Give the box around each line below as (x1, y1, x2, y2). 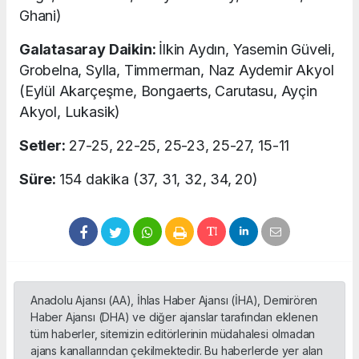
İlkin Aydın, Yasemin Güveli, (159, 41, 335, 58)
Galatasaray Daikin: (19, 41, 159, 58)
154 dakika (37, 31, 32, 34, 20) (58, 171, 258, 188)
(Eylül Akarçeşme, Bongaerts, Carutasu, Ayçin (19, 83, 317, 100)
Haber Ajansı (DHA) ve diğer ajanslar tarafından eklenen (30, 310, 318, 325)
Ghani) (19, 7, 62, 25)
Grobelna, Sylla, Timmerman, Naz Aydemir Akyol (19, 62, 334, 79)
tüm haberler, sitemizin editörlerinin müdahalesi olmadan (30, 327, 316, 341)
